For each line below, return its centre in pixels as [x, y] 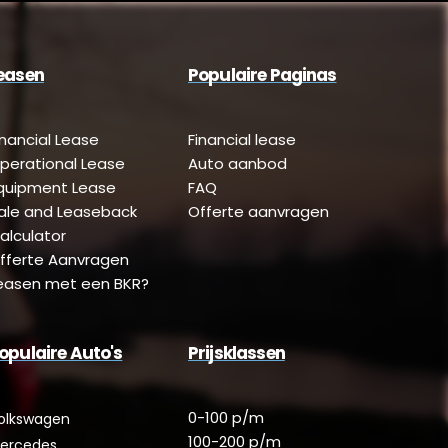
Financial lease [242, 140]
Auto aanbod [237, 164]
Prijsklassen [236, 353]
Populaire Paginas [262, 75]
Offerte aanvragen [258, 212]
